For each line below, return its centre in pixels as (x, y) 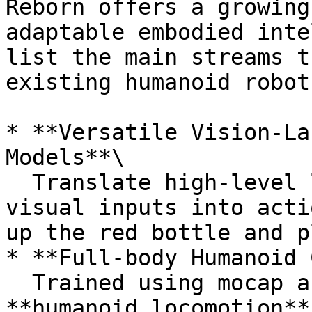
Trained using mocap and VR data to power (19, 283)
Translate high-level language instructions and (19, 182)
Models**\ (65, 157)
